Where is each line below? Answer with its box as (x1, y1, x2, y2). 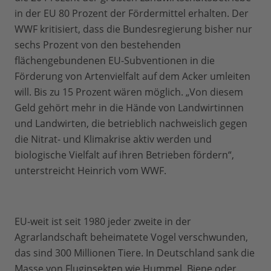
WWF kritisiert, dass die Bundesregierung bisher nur (15, 22, 252, 36)
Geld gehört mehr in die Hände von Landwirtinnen (15, 101, 244, 114)
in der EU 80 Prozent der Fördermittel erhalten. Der (15, 7, 249, 20)
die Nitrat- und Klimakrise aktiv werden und (15, 132, 212, 146)
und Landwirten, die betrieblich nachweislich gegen (15, 117, 247, 130)
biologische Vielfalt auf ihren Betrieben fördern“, (15, 148, 234, 162)
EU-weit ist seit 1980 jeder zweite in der (15, 215, 191, 228)
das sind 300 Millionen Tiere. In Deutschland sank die (15, 246, 255, 260)
